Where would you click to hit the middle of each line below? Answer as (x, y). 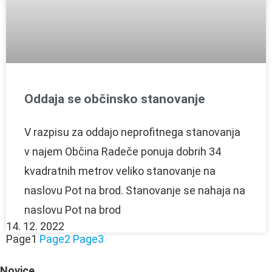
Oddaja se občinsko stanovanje (114, 99)
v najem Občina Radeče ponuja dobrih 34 (123, 151)
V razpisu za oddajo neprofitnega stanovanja (132, 132)
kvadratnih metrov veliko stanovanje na (120, 171)
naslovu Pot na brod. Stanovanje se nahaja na (135, 190)
